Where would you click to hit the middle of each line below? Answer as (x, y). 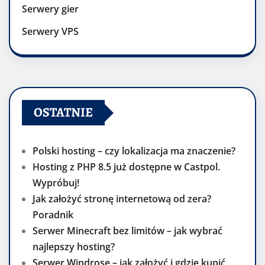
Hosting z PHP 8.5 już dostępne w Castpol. (126, 167)
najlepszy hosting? (74, 247)
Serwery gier (50, 9)
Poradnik (53, 215)
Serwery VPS (50, 31)
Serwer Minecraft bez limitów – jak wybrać (127, 231)
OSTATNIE (63, 113)
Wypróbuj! (56, 183)
